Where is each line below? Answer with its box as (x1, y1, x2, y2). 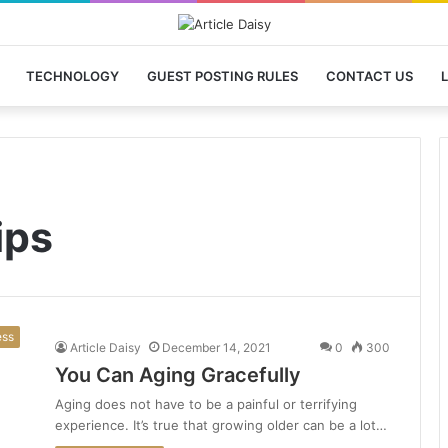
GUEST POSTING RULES (146, 67, 298, 84)
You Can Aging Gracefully (55, 362, 301, 387)
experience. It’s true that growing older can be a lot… (55, 416, 387, 433)
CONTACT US (325, 67, 413, 84)
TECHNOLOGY (25, 67, 119, 84)
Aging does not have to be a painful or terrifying (55, 395, 357, 412)
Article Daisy (70, 339, 141, 355)
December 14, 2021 (162, 339, 271, 355)
